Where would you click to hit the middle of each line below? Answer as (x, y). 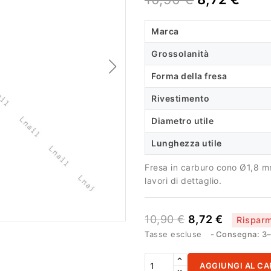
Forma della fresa (189, 76)
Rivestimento (180, 98)
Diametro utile (182, 121)
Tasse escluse (175, 234)
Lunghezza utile (187, 143)
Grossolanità (180, 54)
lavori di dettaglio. (183, 181)
